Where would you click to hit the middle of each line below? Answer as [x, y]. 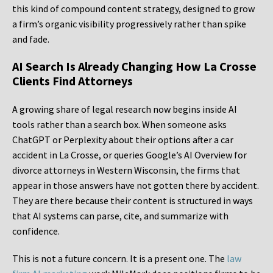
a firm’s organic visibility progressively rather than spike [129, 24]
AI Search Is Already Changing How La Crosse [134, 66]
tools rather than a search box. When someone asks [119, 125]
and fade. [31, 39]
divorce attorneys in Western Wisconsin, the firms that [126, 170]
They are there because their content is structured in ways [133, 201]
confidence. [36, 231]
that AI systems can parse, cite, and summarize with [120, 216]
